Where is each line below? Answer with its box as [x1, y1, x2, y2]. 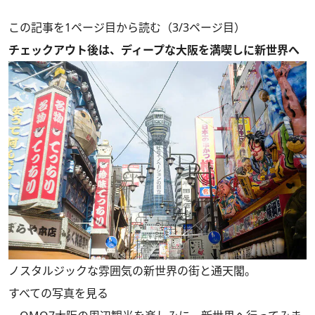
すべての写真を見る [8, 285, 108, 302]
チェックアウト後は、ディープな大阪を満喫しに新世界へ [8, 42, 300, 58]
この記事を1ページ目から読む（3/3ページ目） [8, 20, 245, 35]
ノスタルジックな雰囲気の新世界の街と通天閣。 [8, 263, 256, 279]
